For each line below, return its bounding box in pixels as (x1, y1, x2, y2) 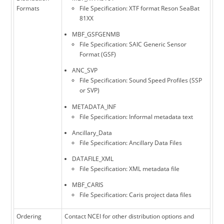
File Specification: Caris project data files (79, 190, 191, 199)
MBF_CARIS (72, 180, 104, 189)
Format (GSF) (79, 50, 116, 59)
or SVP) (79, 86, 99, 95)
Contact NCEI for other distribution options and (64, 212, 194, 221)
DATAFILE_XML (72, 154, 114, 163)
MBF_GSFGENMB (72, 30, 120, 39)
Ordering (16, 212, 42, 221)
